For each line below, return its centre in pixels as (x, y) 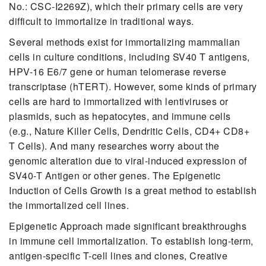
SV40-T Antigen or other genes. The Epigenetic (115, 175)
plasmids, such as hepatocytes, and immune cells (120, 116)
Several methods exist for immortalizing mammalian (125, 42)
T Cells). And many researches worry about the (114, 145)
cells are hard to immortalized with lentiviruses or (119, 101)
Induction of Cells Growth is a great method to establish (133, 190)
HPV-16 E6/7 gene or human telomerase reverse (118, 71)
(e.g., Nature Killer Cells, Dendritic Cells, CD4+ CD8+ (129, 131)
